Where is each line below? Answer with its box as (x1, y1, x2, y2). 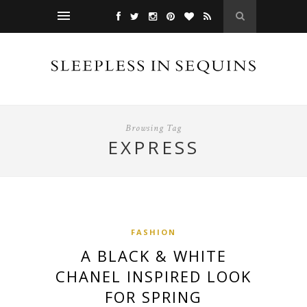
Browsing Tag (125, 122, 182, 135)
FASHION (131, 227, 176, 238)
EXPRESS (108, 135, 199, 160)
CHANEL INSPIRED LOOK (56, 266, 251, 287)
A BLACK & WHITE (80, 245, 227, 267)
